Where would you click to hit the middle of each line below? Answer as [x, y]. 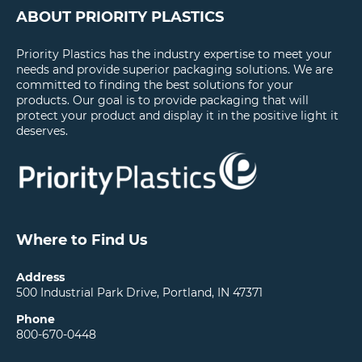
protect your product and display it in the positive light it [177, 115]
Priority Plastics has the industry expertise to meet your [174, 54]
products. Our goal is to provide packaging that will [162, 100]
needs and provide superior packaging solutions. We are [175, 69]
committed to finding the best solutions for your [155, 84]
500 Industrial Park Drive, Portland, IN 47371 [139, 292]
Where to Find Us [82, 240]
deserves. [42, 130]
